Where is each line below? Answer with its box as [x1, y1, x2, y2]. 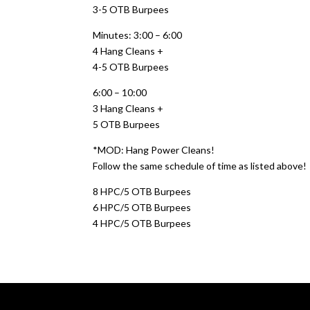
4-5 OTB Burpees [93, 61, 170, 73]
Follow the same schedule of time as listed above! [93, 160, 307, 172]
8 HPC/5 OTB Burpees [93, 185, 192, 197]
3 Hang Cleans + [93, 102, 164, 114]
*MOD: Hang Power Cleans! [93, 144, 215, 156]
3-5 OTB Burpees [93, 3, 170, 15]
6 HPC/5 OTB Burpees [93, 201, 192, 213]
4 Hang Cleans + [93, 45, 164, 57]
